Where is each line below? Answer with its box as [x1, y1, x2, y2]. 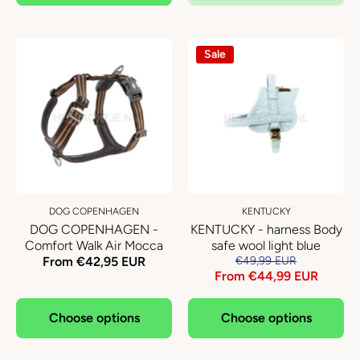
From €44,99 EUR [214, 268, 318, 284]
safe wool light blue [211, 238, 321, 253]
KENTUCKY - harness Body [190, 222, 342, 237]
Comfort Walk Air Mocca [25, 238, 163, 253]
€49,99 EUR [235, 254, 297, 268]
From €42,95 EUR [43, 254, 145, 269]
